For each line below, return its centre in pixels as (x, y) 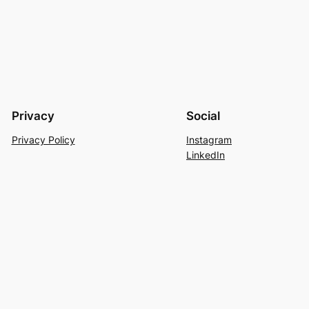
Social (203, 116)
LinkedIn (206, 154)
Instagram (209, 139)
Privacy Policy (43, 139)
